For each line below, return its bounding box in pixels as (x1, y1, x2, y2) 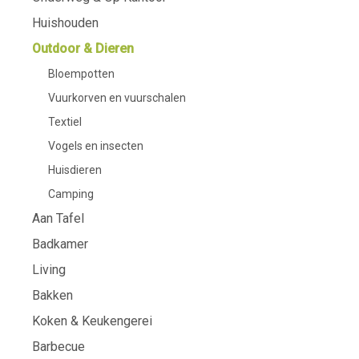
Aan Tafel (32, 211, 84, 226)
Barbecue (32, 339, 85, 354)
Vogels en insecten (48, 139, 143, 152)
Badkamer (32, 236, 88, 252)
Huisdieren (48, 163, 102, 176)
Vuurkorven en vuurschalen (48, 91, 186, 104)
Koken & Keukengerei (32, 313, 152, 329)
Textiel (48, 115, 82, 128)
